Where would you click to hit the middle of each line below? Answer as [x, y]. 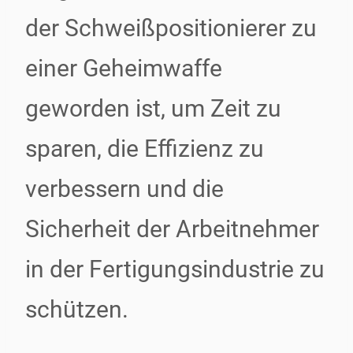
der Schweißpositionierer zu [171, 28]
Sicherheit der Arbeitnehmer [172, 229]
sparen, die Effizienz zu [145, 149]
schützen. [77, 309]
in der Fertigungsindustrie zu [175, 269]
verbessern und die [124, 189]
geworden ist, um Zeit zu [153, 108]
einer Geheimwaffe [124, 68]
